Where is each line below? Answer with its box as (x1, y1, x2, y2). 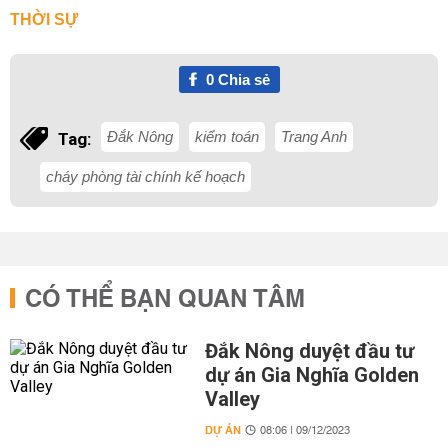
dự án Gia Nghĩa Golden (204, 363, 419, 387)
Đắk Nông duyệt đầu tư (204, 339, 414, 363)
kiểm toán (195, 128, 259, 145)
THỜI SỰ (10, 11, 78, 28)
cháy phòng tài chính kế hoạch (46, 168, 245, 185)
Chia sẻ (213, 71, 270, 88)
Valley (204, 387, 260, 411)
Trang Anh (281, 128, 347, 145)
